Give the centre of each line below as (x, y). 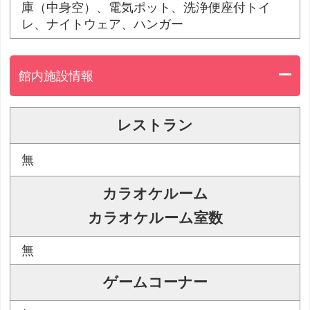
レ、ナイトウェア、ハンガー (103, 25)
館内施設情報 (56, 76)
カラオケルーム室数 (155, 218)
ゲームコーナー (155, 283)
